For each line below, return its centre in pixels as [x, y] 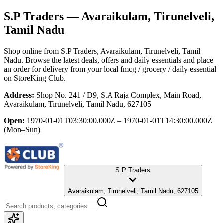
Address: [19, 95]
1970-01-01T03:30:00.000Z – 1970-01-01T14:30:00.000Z [119, 120]
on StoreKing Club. [35, 78]
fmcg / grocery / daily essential [168, 69]
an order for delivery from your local [61, 69]
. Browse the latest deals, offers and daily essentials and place [117, 60]
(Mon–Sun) [22, 129]
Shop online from [32, 51]
